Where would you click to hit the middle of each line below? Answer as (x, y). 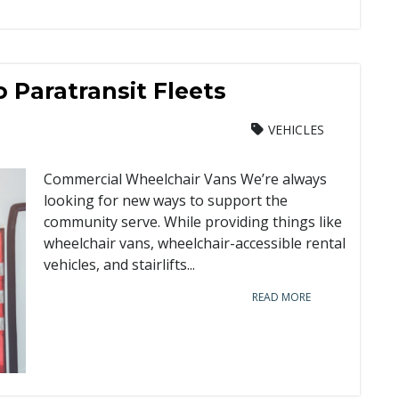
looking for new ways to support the (166, 200)
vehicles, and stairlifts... (119, 265)
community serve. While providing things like (193, 222)
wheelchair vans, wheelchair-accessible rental (195, 243)
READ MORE (281, 297)
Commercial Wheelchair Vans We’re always (185, 179)
